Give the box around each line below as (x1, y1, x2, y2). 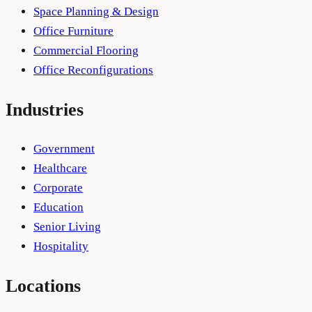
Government (33, 141, 95, 155)
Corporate (33, 180, 83, 194)
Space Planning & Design (33, 4, 159, 18)
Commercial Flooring (33, 43, 139, 57)
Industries (6, 99, 84, 120)
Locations (6, 275, 81, 296)
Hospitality (33, 239, 88, 253)
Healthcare (33, 161, 87, 175)
